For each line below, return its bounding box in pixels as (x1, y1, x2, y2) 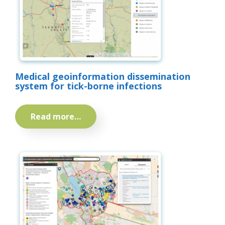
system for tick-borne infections (15, 80, 162, 92)
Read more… (31, 111, 81, 123)
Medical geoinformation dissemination (15, 70, 190, 83)
